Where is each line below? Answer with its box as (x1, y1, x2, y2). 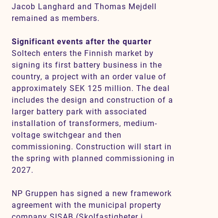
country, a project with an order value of (12, 72, 166, 81)
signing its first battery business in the (12, 60, 162, 70)
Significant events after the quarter (12, 37, 152, 46)
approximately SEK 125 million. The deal (12, 84, 170, 93)
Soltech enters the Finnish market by (12, 49, 154, 58)
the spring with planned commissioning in (12, 154, 175, 163)
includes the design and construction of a (12, 95, 173, 105)
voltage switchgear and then (12, 130, 122, 140)
